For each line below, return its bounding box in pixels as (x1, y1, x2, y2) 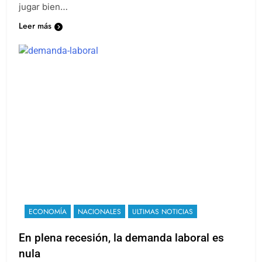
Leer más (19, 19, 51, 32)
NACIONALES (78, 206, 121, 217)
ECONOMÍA (29, 206, 67, 217)
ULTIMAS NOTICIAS (132, 206, 193, 217)
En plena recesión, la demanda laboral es (19, 230, 224, 244)
